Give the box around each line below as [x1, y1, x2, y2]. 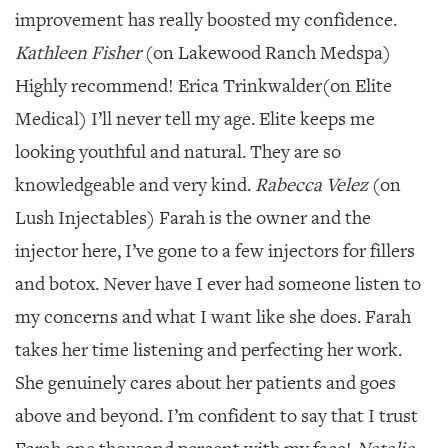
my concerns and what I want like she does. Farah [15, 305, 411, 329]
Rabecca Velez [251, 173, 368, 197]
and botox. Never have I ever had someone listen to [15, 272, 421, 296]
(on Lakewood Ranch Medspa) [141, 41, 391, 65]
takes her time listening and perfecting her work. [15, 338, 402, 362]
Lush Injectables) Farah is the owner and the [15, 206, 371, 230]
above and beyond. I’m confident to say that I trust [15, 404, 418, 428]
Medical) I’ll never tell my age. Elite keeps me [15, 107, 375, 131]
